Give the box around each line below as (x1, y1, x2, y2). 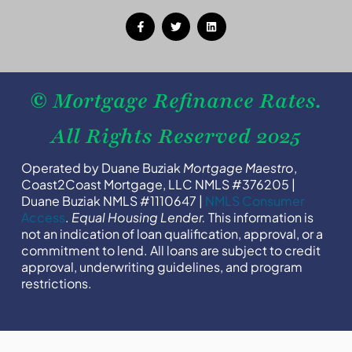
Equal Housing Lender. (71, 209, 206, 225)
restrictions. (20, 275, 92, 291)
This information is (205, 209, 313, 225)
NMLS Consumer (204, 192, 304, 209)
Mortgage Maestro (182, 159, 294, 176)
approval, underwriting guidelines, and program (20, 258, 302, 275)
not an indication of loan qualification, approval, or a (20, 225, 323, 242)
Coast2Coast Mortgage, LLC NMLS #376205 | (20, 176, 295, 192)
